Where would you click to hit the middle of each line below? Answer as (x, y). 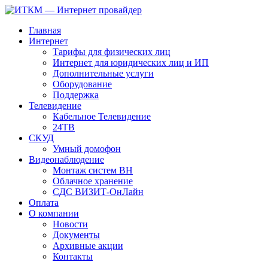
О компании (54, 213)
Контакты (73, 256)
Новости (70, 224)
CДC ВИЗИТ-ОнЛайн (98, 192)
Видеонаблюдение (66, 159)
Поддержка (76, 95)
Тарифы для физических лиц (112, 52)
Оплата (44, 202)
